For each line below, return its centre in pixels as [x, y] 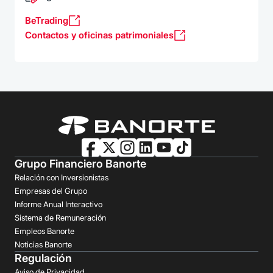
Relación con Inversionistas [62, 177]
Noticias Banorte [43, 244]
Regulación [43, 258]
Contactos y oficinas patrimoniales [99, 35]
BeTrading [47, 20]
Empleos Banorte [44, 231]
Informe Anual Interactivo [58, 204]
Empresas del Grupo [51, 191]
